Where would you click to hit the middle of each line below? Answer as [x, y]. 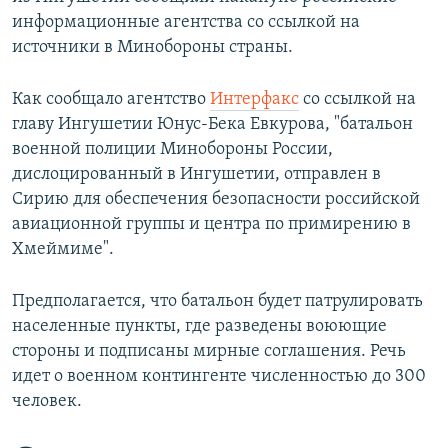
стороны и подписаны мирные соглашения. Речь [209, 352]
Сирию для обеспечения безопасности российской [216, 200]
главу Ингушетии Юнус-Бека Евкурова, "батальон [212, 125]
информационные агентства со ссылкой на [186, 23]
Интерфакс [254, 100]
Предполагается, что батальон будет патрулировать [217, 302]
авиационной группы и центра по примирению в [211, 225]
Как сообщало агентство [111, 100]
